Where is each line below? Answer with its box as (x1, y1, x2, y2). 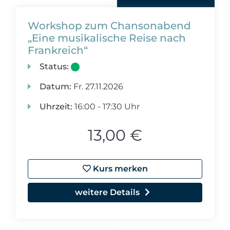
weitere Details (75, 187, 140, 197)
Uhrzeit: (40, 102, 73, 111)
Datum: (40, 82, 72, 91)
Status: (40, 62, 69, 71)
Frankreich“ (28, 44, 88, 56)
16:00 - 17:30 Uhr (72, 102, 140, 111)
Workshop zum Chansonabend (28, 20, 191, 32)
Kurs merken (90, 164, 148, 174)
